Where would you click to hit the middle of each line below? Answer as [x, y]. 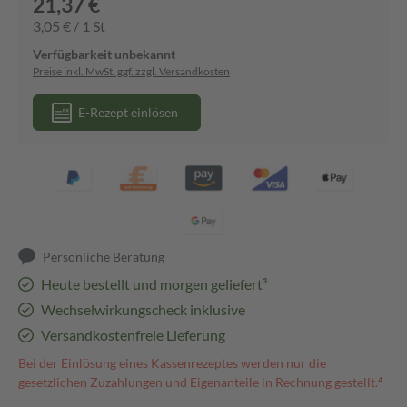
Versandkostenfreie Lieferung [133, 335]
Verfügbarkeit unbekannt [104, 54]
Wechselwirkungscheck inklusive [143, 309]
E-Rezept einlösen [128, 112]
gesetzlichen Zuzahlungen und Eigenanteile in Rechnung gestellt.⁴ [201, 382]
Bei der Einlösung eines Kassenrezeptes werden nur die [172, 363]
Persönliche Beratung [104, 257]
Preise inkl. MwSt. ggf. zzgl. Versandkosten [131, 71]
